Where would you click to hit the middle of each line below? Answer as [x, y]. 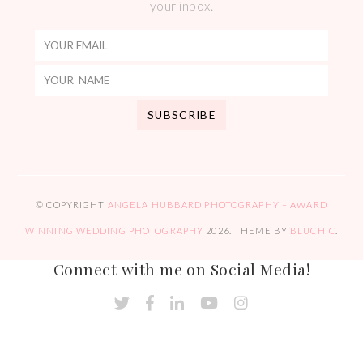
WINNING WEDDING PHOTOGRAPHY [114, 231]
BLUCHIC [313, 231]
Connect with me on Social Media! [181, 269]
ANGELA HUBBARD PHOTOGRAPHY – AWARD [217, 205]
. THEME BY [260, 231]
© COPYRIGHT [72, 205]
